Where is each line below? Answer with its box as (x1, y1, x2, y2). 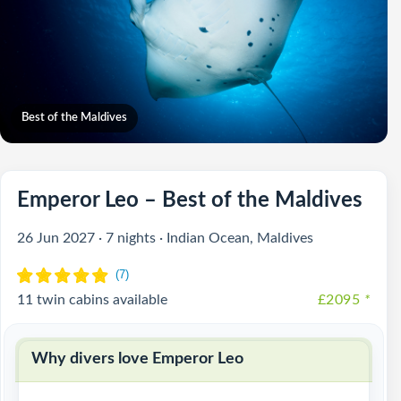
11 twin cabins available (17, 293, 167, 307)
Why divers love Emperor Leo (31, 351, 243, 367)
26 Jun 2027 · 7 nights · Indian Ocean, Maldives (17, 231, 313, 245)
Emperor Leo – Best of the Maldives (17, 190, 363, 211)
